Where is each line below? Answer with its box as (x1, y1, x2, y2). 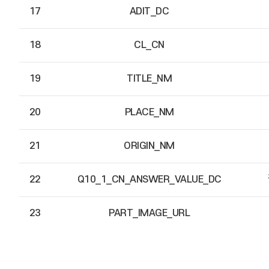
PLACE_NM (124, 107, 174, 118)
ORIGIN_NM (124, 141, 175, 151)
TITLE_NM (127, 73, 172, 84)
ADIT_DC (129, 6, 169, 17)
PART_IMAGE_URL (109, 208, 190, 219)
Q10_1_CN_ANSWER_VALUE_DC (77, 174, 222, 185)
